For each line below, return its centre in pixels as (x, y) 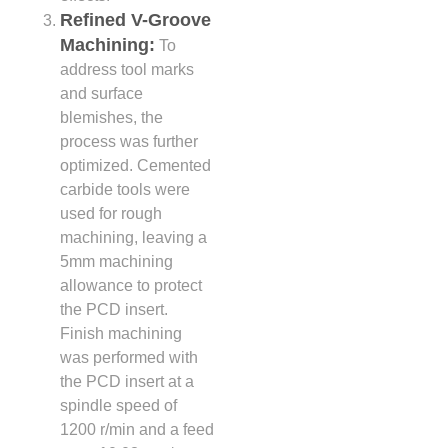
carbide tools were (125, 189)
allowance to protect (131, 285)
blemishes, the (111, 117)
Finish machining (121, 333)
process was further (129, 141)
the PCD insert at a (127, 381)
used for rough (111, 213)
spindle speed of (118, 405)
